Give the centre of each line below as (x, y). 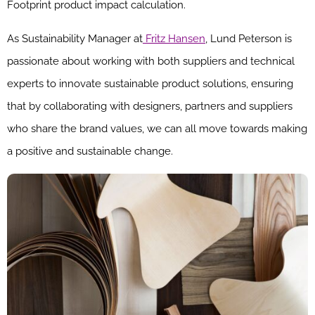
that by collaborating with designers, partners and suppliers (150, 106)
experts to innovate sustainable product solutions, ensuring (150, 83)
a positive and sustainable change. (90, 151)
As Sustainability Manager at (75, 38)
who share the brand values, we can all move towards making (157, 128)
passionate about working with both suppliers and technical (151, 61)
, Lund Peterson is (249, 38)
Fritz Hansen (174, 38)
